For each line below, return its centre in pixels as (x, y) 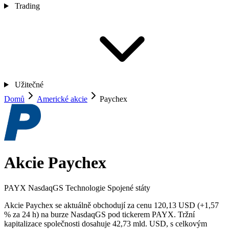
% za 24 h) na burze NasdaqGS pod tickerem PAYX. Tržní (99, 214)
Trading (27, 6)
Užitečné (29, 85)
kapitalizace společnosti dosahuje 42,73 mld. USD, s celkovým (106, 223)
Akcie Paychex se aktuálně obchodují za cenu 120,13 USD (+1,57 (111, 205)
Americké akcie (62, 99)
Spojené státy (129, 188)
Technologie (85, 188)
